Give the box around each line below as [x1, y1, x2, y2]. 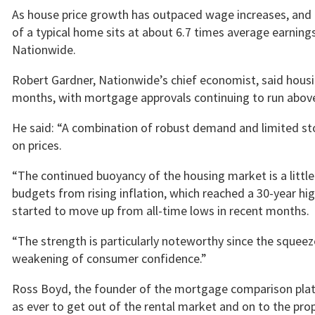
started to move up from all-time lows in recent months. [12, 202, 309, 219]
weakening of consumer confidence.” [12, 250, 207, 266]
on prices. [12, 137, 62, 153]
